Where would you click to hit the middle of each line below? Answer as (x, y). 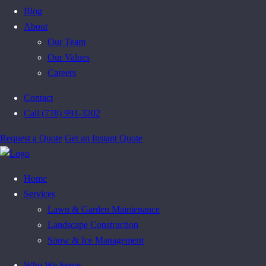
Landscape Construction (93, 225)
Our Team (66, 42)
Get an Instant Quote (104, 138)
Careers (62, 73)
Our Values (69, 57)
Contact (38, 98)
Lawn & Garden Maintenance (104, 209)
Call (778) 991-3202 (62, 113)
